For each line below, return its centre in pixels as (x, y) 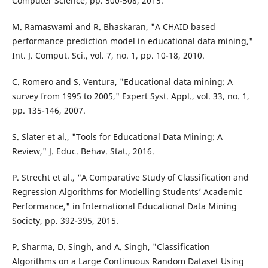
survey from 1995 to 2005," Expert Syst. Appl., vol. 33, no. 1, (130, 96)
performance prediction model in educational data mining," (132, 41)
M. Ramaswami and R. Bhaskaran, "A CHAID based (113, 27)
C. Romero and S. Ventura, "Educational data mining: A (122, 82)
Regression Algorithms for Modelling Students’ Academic (127, 192)
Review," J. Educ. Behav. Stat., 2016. (83, 151)
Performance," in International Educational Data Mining (124, 206)
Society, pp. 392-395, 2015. (65, 221)
